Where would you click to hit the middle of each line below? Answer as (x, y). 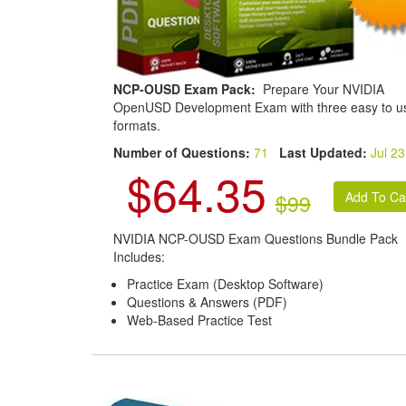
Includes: (139, 256)
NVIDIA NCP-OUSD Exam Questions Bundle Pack (255, 238)
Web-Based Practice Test (199, 319)
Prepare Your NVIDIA (321, 88)
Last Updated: (323, 152)
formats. (136, 125)
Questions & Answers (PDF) (207, 301)
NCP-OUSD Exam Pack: (186, 88)
